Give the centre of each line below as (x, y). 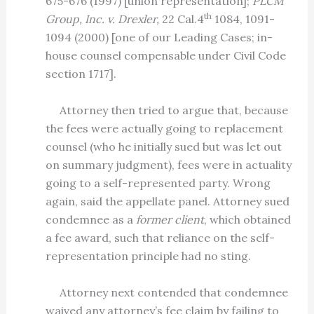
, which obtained (247, 220)
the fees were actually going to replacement (164, 129)
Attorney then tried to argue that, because (166, 110)
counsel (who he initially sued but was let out (163, 147)
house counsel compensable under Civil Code (165, 56)
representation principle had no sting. (148, 256)
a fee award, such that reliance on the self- (160, 238)
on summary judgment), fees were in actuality (168, 165)
